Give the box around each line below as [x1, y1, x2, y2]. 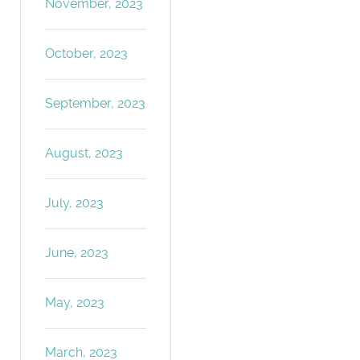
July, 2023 [45, 194, 104, 211]
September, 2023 [45, 95, 146, 111]
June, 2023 [45, 244, 109, 260]
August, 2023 [45, 145, 124, 161]
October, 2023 [45, 45, 129, 61]
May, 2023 [45, 294, 105, 310]
